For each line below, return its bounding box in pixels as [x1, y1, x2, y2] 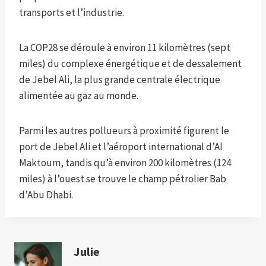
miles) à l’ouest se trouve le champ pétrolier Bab [19, 172, 226, 185]
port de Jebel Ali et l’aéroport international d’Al [19, 140, 223, 153]
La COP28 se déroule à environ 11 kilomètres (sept [19, 40, 230, 54]
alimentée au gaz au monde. [19, 88, 138, 102]
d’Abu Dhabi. [19, 188, 73, 201]
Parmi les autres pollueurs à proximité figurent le [19, 123, 229, 137]
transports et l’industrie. [19, 5, 124, 19]
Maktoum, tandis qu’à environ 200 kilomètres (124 [19, 156, 231, 169]
